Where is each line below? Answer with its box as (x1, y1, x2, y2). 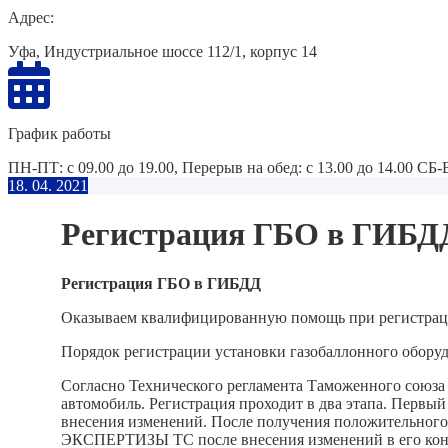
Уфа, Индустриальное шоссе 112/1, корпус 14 (8, 43, 317, 60)
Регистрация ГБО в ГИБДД (61, 274, 262, 292)
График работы (8, 125, 111, 142)
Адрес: (8, 9, 54, 26)
